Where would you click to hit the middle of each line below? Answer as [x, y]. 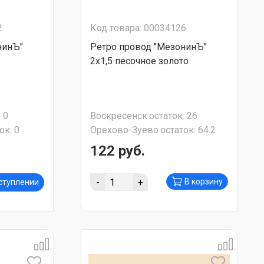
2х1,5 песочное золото [139, 61]
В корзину [204, 181]
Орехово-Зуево [124, 130]
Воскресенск [119, 116]
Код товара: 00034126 [138, 28]
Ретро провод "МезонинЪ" [148, 47]
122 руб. [118, 151]
